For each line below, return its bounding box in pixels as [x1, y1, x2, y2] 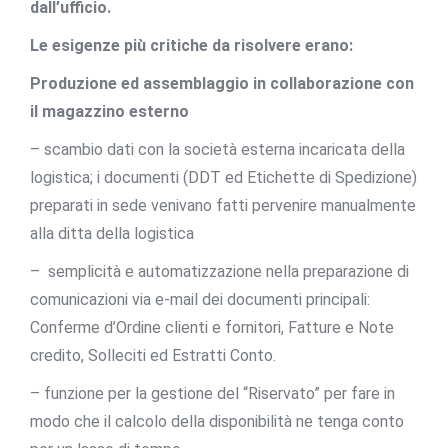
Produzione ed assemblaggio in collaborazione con [30, 73, 414, 93]
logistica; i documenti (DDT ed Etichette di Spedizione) [30, 167, 417, 187]
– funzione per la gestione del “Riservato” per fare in [30, 383, 395, 403]
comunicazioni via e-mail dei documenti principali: [30, 289, 370, 309]
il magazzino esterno [30, 101, 189, 121]
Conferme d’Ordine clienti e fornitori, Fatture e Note [30, 317, 394, 337]
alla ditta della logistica [30, 223, 194, 243]
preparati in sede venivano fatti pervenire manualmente [30, 195, 416, 215]
